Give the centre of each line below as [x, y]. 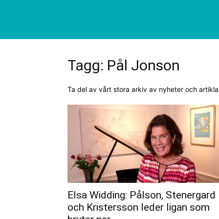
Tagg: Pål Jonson [124, 65]
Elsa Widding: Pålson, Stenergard [142, 195]
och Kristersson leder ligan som [139, 207]
